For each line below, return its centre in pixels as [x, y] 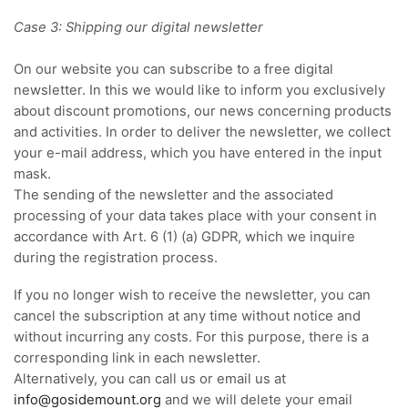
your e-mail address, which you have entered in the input [198, 153]
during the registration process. [116, 257]
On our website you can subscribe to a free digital [173, 69]
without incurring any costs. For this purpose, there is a [191, 337]
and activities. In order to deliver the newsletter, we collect [202, 132]
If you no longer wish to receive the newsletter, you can [192, 296]
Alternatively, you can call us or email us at [150, 379]
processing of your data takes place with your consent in [195, 215]
